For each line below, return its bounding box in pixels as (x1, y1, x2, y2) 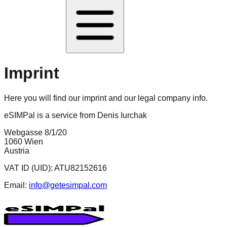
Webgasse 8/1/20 (4, 128, 67, 137)
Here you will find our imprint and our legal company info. (4, 93, 208, 102)
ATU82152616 (54, 163, 107, 172)
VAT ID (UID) (4, 163, 51, 172)
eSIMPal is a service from (4, 110, 95, 120)
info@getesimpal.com (29, 180, 107, 190)
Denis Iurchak (97, 110, 147, 120)
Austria (4, 146, 29, 155)
